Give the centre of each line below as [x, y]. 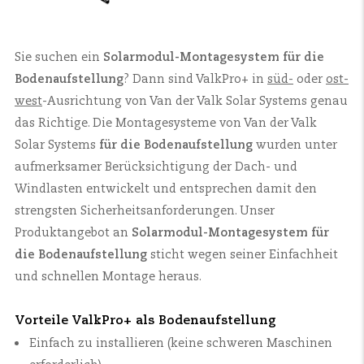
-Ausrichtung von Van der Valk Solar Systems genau [195, 101]
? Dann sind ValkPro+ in [195, 79]
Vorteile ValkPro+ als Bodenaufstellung [145, 321]
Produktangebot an [73, 233]
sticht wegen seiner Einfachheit [243, 255]
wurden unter [295, 145]
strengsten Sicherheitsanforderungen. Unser [145, 211]
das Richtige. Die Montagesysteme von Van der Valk [166, 123]
